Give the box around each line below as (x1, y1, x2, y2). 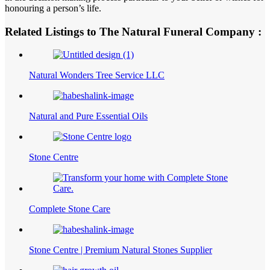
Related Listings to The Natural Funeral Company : (5, 25, 262, 38)
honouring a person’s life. (5, 2, 101, 13)
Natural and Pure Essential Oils (29, 111, 148, 122)
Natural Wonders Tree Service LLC (29, 70, 165, 81)
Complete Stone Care (29, 204, 110, 215)
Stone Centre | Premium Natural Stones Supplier (29, 245, 212, 256)
